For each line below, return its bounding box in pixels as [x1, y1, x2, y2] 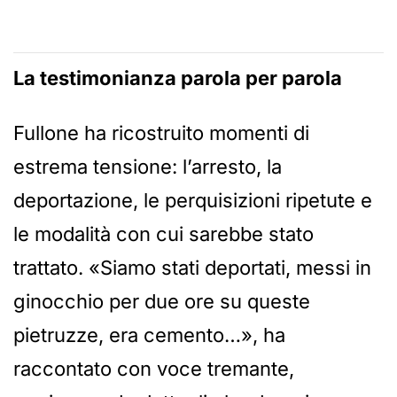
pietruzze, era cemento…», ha [13, 323, 285, 346]
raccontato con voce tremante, [13, 356, 294, 380]
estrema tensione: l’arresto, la [13, 154, 282, 178]
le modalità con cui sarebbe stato [13, 222, 314, 245]
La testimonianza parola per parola [13, 66, 342, 90]
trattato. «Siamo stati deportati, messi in [13, 255, 371, 279]
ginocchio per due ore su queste [13, 289, 310, 313]
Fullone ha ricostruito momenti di [13, 121, 309, 144]
